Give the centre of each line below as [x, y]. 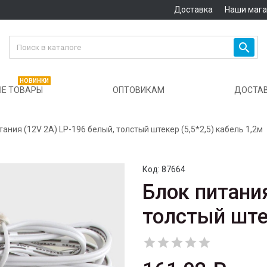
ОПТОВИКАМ [139, 90]
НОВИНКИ [34, 81]
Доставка [193, 10]
